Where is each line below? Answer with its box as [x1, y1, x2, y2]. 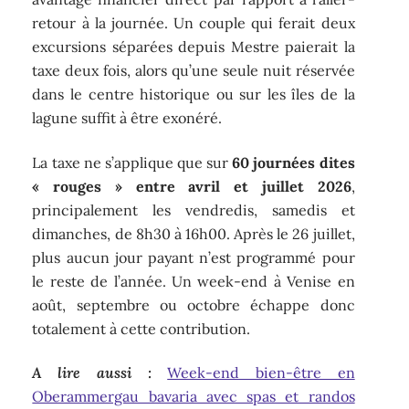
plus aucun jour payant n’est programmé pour [32, 247, 355, 267]
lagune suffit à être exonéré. [32, 109, 223, 128]
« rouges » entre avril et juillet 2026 [32, 176, 351, 195]
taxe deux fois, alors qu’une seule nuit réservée [32, 61, 355, 80]
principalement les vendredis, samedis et [32, 200, 355, 219]
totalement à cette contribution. [32, 319, 251, 338]
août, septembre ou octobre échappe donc [32, 295, 355, 314]
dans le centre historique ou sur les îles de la [32, 85, 355, 104]
